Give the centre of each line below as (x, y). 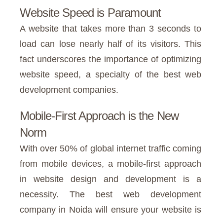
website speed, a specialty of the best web (110, 74)
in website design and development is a (110, 179)
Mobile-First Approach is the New (99, 115)
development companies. (70, 90)
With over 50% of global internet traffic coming (110, 148)
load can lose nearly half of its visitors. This (110, 44)
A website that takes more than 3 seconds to (110, 28)
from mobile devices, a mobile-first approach (110, 164)
